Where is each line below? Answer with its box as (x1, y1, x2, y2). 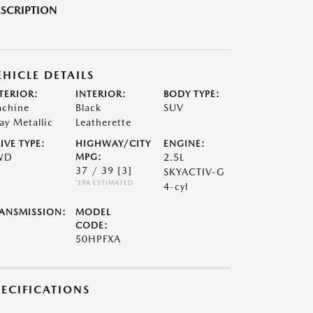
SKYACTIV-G (163, 166, 226, 177)
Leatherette (75, 117, 131, 128)
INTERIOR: (75, 89, 126, 99)
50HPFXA (75, 233, 121, 245)
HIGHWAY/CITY (75, 138, 151, 149)
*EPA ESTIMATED (75, 179, 133, 187)
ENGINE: (163, 138, 206, 149)
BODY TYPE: (163, 89, 221, 99)
